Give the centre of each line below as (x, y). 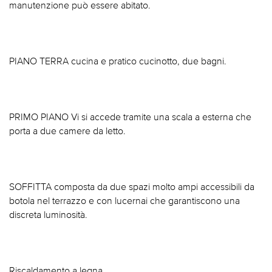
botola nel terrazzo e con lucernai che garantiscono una (124, 200)
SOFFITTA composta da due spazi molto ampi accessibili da (132, 186)
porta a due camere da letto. (67, 130)
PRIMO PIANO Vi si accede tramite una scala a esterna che (130, 116)
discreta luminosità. (48, 214)
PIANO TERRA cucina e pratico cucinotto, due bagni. (118, 60)
